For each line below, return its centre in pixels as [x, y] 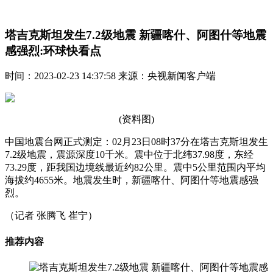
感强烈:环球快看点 [53, 51]
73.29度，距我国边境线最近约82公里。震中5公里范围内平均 [135, 168]
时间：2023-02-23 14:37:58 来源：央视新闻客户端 [110, 76]
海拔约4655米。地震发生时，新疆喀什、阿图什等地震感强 [132, 180]
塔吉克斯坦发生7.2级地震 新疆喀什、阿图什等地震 [136, 35]
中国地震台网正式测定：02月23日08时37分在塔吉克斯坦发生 [136, 142]
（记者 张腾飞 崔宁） [51, 216]
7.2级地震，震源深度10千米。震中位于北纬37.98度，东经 [129, 155]
